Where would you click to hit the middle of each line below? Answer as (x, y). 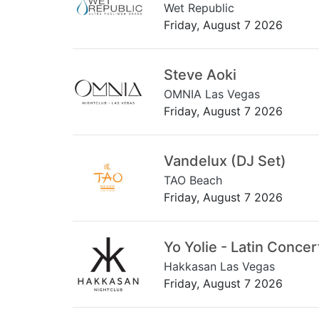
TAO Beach (193, 180)
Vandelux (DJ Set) (225, 161)
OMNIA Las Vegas (212, 94)
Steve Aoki (200, 74)
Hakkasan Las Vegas (219, 266)
